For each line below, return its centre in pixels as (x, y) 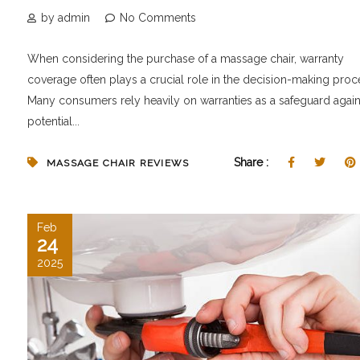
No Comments (158, 18)
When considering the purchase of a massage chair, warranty (186, 59)
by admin (65, 18)
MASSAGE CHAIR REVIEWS (118, 164)
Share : (252, 163)
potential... (53, 122)
